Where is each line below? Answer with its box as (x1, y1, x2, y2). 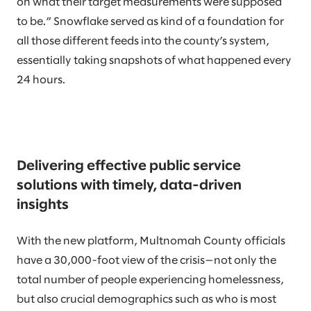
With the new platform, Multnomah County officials (17, 236, 285, 246)
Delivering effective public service (17, 160, 241, 173)
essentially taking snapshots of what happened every (17, 56, 292, 66)
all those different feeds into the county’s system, (17, 36, 269, 47)
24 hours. (17, 75, 69, 85)
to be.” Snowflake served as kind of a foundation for (17, 17, 284, 27)
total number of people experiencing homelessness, (17, 275, 284, 285)
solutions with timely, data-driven (17, 179, 242, 192)
